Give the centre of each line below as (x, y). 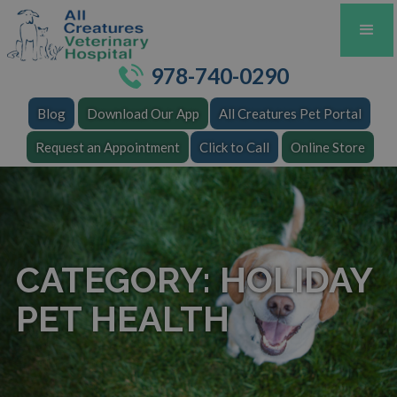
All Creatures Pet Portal (290, 113)
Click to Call (234, 147)
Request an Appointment (108, 147)
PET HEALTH (122, 319)
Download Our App (143, 113)
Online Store (328, 147)
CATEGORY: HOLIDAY (194, 280)
